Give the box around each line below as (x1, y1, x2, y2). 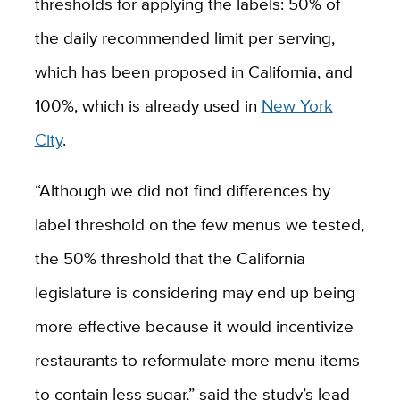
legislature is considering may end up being (34, 279, 355, 304)
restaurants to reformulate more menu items (34, 346, 360, 372)
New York (261, 92, 333, 118)
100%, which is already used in (34, 92, 262, 118)
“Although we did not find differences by (34, 177, 330, 203)
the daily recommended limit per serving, (34, 24, 335, 50)
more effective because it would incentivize (34, 312, 354, 338)
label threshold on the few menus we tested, (34, 211, 364, 237)
